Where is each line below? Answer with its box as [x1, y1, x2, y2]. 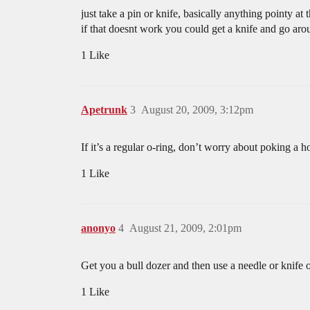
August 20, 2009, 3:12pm [141, 104, 253, 116]
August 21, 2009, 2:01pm [129, 222, 241, 234]
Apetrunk [81, 104, 127, 116]
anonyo [81, 222, 116, 234]
